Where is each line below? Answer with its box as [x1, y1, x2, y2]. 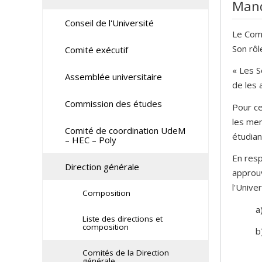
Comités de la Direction [82, 247, 169, 258]
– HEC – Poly [64, 134, 116, 146]
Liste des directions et [82, 213, 163, 224]
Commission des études [64, 98, 162, 109]
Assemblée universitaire [64, 71, 162, 82]
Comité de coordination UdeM [64, 125, 185, 136]
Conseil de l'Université [64, 17, 154, 29]
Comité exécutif [64, 44, 128, 56]
